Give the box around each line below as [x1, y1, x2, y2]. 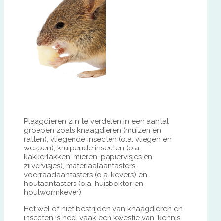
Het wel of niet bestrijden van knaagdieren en [24, 204, 183, 214]
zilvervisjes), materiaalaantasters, [24, 161, 137, 171]
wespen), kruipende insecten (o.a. [24, 144, 141, 153]
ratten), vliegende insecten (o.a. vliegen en [24, 135, 172, 144]
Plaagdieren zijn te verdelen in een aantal [24, 117, 169, 126]
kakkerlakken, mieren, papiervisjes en [24, 152, 152, 162]
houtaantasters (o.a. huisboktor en [24, 179, 143, 188]
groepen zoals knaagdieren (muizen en [24, 126, 161, 135]
